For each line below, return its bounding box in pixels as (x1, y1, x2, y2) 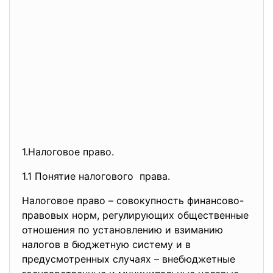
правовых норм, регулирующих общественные (22, 209, 249, 221)
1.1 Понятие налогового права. (22, 170, 170, 182)
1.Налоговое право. (22, 146, 114, 158)
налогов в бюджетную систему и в (22, 238, 191, 250)
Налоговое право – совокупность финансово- (22, 194, 244, 207)
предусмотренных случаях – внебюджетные (22, 253, 235, 265)
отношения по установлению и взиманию (22, 224, 223, 236)
